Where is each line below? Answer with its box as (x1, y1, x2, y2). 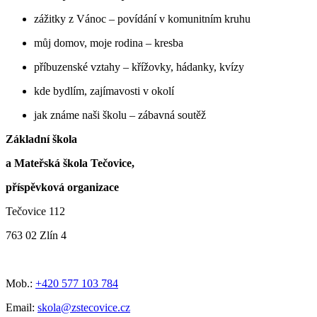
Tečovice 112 (6, 204, 65, 217)
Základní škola (6, 132, 77, 145)
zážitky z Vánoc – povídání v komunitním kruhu (34, 12, 250, 25)
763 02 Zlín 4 (6, 229, 67, 241)
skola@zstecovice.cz (38, 301, 130, 313)
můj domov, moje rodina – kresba (34, 36, 183, 49)
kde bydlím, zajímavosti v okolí (34, 84, 177, 97)
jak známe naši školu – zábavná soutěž (34, 108, 206, 121)
